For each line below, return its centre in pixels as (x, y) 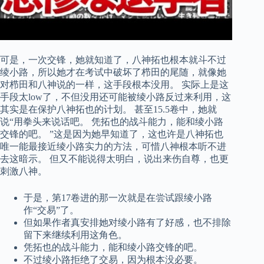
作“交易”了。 (51, 210)
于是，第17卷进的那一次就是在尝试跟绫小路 (118, 197)
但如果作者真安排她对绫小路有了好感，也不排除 (127, 222)
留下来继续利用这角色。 (75, 235)
